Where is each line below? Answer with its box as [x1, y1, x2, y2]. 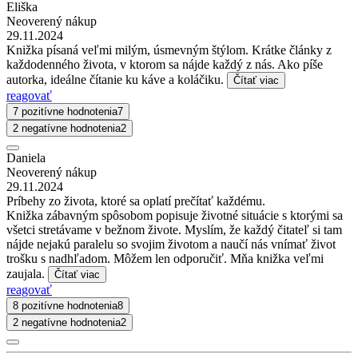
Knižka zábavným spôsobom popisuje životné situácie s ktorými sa [6, 208, 343, 222]
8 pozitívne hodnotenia [13, 299, 117, 312]
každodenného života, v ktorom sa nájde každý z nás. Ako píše [6, 57, 323, 71]
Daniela [6, 150, 46, 165]
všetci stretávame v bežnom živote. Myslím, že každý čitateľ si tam [6, 222, 342, 237]
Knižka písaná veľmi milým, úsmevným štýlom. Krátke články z [6, 42, 332, 57]
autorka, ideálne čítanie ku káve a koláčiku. [6, 72, 227, 86]
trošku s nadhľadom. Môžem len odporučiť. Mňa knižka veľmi [6, 251, 324, 265]
